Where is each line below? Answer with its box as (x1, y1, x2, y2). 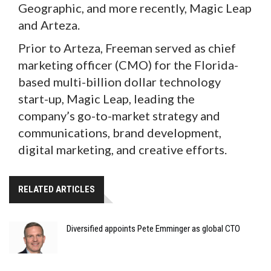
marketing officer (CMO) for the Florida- (18, 57, 238, 72)
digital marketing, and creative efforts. (18, 142, 234, 157)
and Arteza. (18, 17, 80, 32)
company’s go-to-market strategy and (18, 108, 220, 123)
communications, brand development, (18, 125, 221, 140)
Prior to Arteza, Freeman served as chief (18, 40, 236, 55)
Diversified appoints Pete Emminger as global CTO (67, 223, 240, 234)
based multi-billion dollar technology (18, 74, 221, 89)
